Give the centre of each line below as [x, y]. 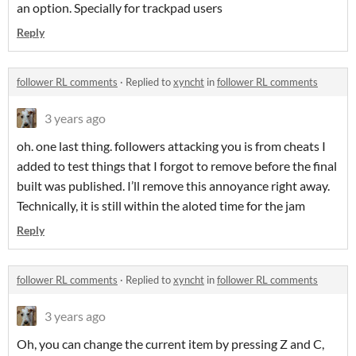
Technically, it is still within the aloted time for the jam [161, 206]
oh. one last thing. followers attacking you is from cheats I [171, 146]
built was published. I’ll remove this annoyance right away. [173, 186]
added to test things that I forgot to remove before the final [177, 166]
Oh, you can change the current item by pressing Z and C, [170, 344]
